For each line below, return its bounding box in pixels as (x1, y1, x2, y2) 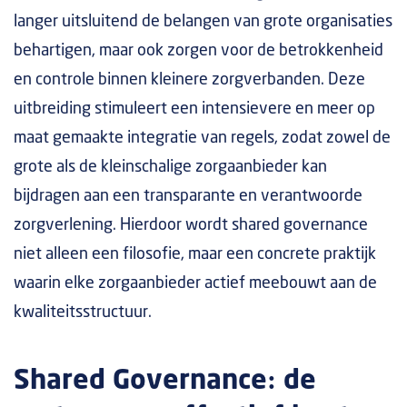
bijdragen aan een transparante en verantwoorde (14, 188, 362, 204)
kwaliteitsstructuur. (14, 304, 152, 321)
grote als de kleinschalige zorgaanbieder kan (14, 159, 327, 175)
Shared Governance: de (14, 368, 316, 394)
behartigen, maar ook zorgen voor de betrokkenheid (14, 43, 383, 59)
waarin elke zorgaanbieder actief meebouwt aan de (14, 275, 377, 292)
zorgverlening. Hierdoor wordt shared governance (14, 217, 368, 233)
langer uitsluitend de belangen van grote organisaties (14, 14, 392, 30)
